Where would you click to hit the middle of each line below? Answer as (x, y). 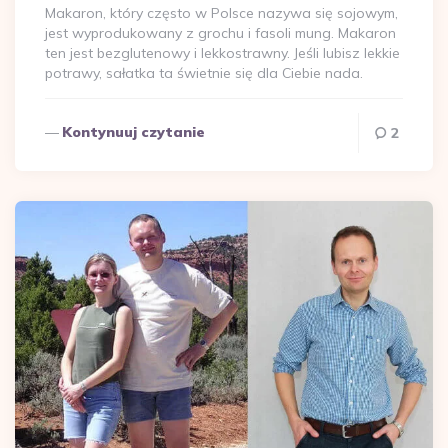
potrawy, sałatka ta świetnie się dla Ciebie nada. (204, 72)
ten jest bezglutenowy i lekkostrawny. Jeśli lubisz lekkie (222, 52)
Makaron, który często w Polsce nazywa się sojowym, (221, 12)
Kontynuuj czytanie (133, 131)
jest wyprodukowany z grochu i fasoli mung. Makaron (220, 32)
